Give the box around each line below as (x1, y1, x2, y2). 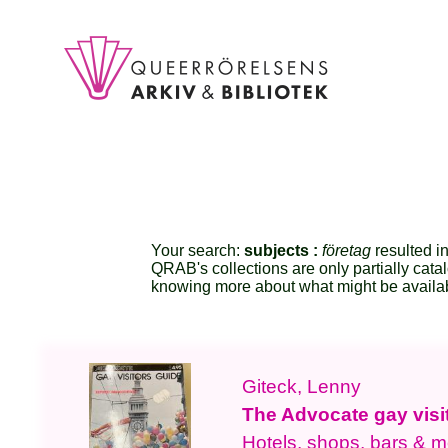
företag (322, 242, 372, 260)
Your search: (151, 242, 245, 260)
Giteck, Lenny (242, 376, 362, 398)
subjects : (244, 242, 323, 260)
